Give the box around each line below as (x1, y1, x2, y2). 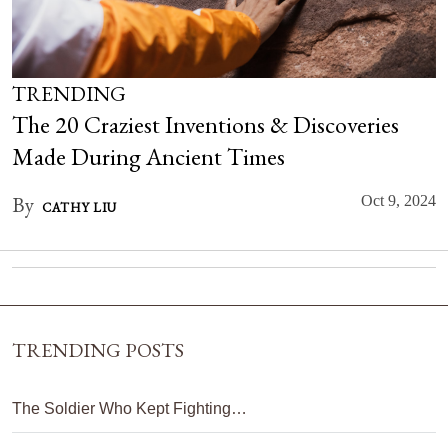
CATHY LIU (42, 199, 117, 216)
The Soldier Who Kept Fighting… (12, 400, 247, 417)
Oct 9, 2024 (361, 192, 436, 209)
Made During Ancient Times (12, 141, 285, 172)
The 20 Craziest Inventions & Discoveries (12, 109, 399, 140)
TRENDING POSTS (12, 337, 184, 363)
